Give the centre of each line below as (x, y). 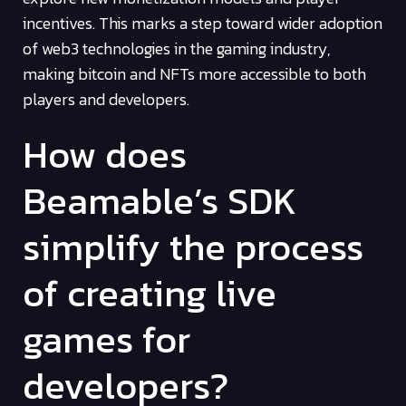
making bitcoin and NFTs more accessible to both (194, 74)
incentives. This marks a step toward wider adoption (203, 24)
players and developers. (106, 100)
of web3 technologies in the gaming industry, (177, 49)
